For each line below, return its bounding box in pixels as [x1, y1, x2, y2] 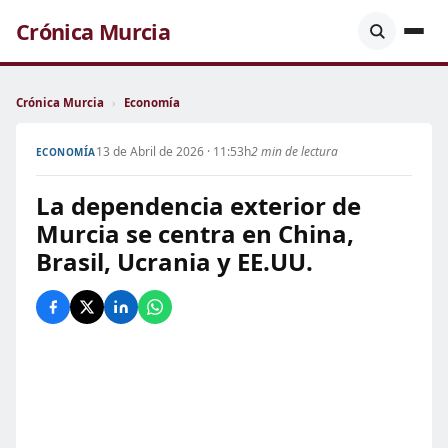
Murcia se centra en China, [36, 217, 354, 250]
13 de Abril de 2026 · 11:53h [95, 143, 251, 160]
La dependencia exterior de [36, 189, 361, 222]
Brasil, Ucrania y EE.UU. [36, 245, 313, 278]
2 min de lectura [250, 143, 338, 160]
